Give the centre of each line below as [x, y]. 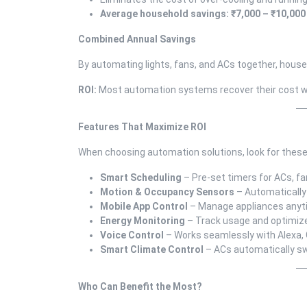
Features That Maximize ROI [142, 126]
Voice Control [132, 235]
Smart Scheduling [141, 177]
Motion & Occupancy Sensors [167, 192]
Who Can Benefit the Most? [140, 286]
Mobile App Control [144, 206]
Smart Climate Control [152, 249]
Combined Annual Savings [137, 39]
